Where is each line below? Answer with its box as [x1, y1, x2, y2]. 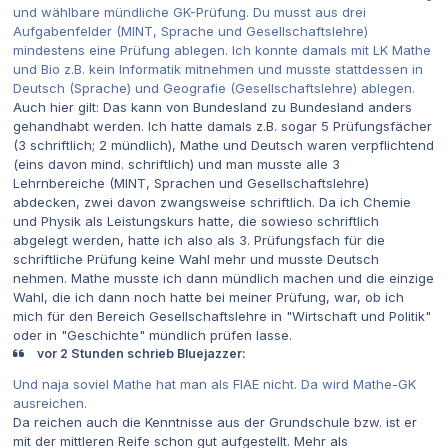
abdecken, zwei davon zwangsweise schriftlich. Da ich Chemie [13, 194, 411, 211]
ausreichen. [13, 395, 87, 412]
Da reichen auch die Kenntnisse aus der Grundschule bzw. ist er [13, 414, 417, 431]
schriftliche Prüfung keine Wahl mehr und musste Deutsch [13, 251, 379, 268]
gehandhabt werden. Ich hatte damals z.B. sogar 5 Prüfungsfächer [13, 118, 432, 135]
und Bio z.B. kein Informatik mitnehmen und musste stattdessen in [13, 61, 423, 78]
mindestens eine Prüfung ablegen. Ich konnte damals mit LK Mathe [13, 42, 431, 59]
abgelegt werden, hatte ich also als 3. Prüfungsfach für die [13, 232, 385, 249]
